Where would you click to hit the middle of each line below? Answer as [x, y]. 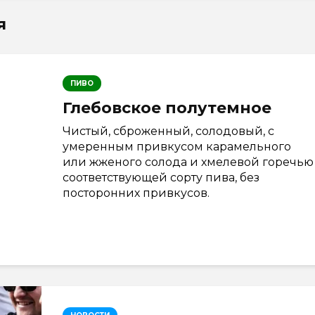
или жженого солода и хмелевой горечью [188, 162]
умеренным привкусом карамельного [177, 146]
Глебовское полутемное [167, 108]
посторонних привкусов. [136, 193]
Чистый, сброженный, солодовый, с [168, 131]
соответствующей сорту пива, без [161, 177]
